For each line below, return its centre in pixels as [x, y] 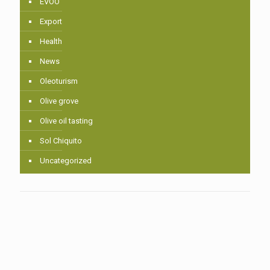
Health [51, 41]
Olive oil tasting [66, 121]
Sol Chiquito [61, 140]
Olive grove [59, 101]
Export [51, 21]
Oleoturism [59, 81]
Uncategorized [66, 160]
